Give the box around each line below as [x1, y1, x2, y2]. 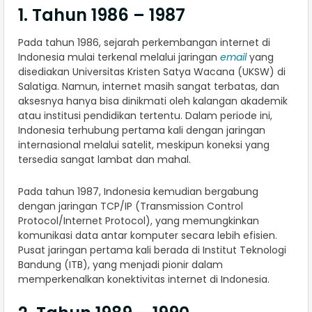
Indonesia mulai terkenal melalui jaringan [18, 50, 220, 65]
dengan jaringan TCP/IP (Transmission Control [18, 199, 243, 214]
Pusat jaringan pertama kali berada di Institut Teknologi [18, 243, 286, 258]
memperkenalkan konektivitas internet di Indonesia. [18, 272, 270, 287]
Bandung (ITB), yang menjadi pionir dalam [18, 258, 223, 272]
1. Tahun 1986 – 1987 [18, 3, 185, 27]
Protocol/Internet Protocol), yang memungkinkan [18, 214, 259, 228]
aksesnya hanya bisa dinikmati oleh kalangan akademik [18, 94, 288, 109]
